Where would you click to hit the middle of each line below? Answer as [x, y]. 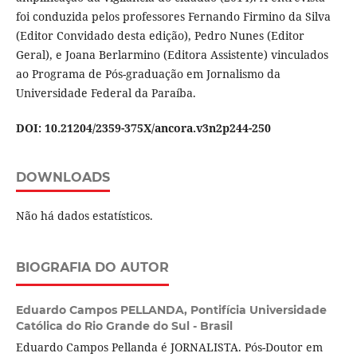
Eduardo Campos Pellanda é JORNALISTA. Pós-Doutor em [169, 347]
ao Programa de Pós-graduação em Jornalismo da [148, 74]
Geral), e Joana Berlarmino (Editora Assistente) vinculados [172, 55]
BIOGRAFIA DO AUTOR [92, 268]
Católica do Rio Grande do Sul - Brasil [124, 326]
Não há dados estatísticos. [84, 216]
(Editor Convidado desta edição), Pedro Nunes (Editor [160, 36]
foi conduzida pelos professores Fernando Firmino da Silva [173, 17]
